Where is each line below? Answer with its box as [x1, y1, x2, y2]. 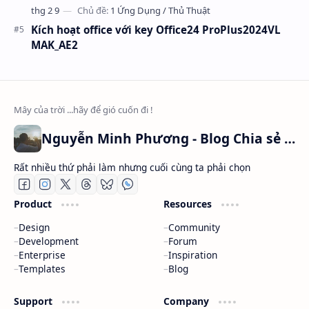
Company [163, 294, 212, 308]
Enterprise [19, 248, 66, 261]
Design [19, 220, 50, 234]
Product [14, 197, 54, 210]
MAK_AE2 [31, 37, 78, 52]
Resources [163, 197, 215, 210]
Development [19, 234, 79, 248]
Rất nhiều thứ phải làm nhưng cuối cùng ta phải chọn [14, 160, 250, 174]
